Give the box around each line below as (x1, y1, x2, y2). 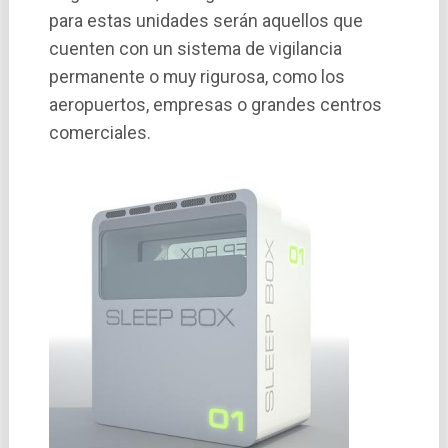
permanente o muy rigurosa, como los (48, 66, 345, 87)
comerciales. (48, 122, 151, 143)
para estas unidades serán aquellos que (48, 10, 363, 31)
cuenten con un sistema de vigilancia (48, 38, 342, 59)
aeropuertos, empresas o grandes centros (48, 94, 382, 115)
